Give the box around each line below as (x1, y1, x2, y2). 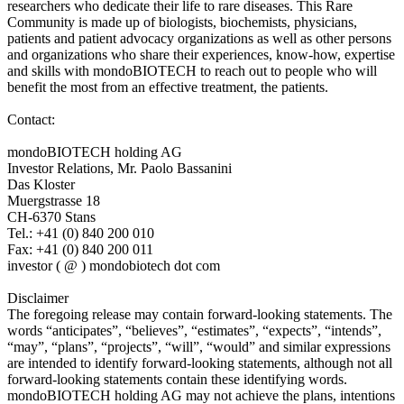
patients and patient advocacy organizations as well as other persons (7, 30, 391, 46)
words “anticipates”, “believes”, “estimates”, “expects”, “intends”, (7, 322, 381, 338)
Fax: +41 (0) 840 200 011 (7, 241, 153, 257)
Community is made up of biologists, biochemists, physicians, (7, 14, 357, 30)
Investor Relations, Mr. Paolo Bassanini (7, 160, 232, 176)
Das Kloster (7, 176, 75, 192)
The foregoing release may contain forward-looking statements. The (7, 306, 392, 322)
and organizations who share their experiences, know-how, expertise (7, 46, 395, 62)
